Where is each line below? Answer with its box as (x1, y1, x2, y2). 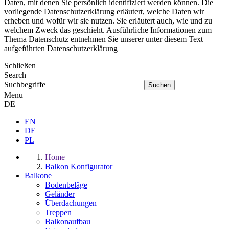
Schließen (4, 61, 36, 70)
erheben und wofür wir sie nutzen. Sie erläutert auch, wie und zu (4, 16, 212, 25)
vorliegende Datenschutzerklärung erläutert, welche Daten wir (4, 7, 204, 16)
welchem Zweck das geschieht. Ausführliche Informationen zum (4, 25, 212, 34)
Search (4, 70, 26, 79)
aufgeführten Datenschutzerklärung (4, 43, 118, 53)
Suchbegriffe (4, 80, 45, 89)
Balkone (25, 171, 52, 180)
